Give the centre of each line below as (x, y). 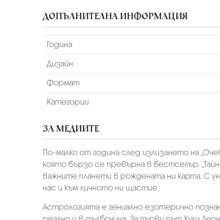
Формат (63, 82)
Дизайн (60, 63)
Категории (68, 102)
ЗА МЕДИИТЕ (71, 128)
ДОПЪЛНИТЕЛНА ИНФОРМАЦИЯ (115, 16)
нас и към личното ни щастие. (101, 188)
